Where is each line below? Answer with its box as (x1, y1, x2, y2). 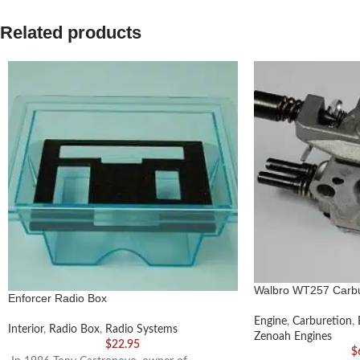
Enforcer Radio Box (8, 291, 107, 305)
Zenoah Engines (253, 331, 332, 343)
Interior (8, 323, 43, 335)
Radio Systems (105, 323, 178, 335)
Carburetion (292, 316, 352, 328)
